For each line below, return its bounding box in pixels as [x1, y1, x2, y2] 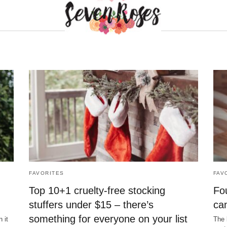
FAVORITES [29, 170, 64, 176]
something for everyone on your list [29, 213, 188, 225]
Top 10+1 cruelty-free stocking [29, 185, 166, 197]
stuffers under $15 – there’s [29, 199, 154, 211]
